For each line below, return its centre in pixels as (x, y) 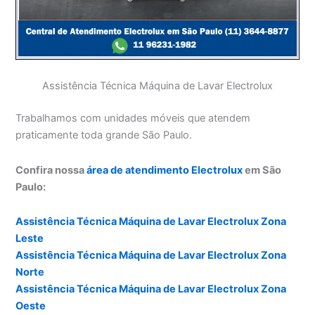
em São (262, 170)
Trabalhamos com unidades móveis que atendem (133, 118)
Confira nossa (51, 170)
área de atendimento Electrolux (165, 170)
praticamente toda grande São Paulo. (104, 135)
